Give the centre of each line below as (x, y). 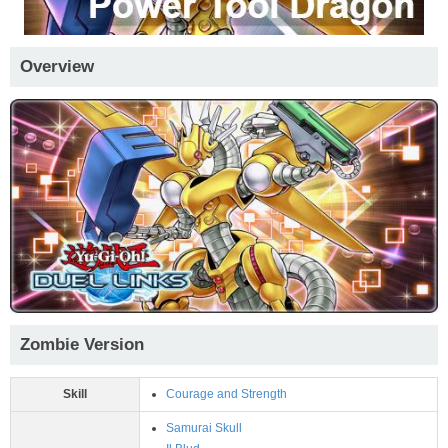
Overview (57, 66)
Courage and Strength (226, 393)
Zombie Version (82, 344)
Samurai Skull (204, 427)
